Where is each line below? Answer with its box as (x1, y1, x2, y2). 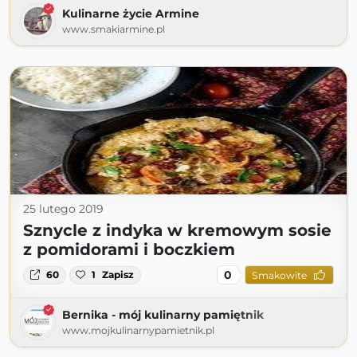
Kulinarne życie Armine (62, 6, 199, 22)
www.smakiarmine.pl (62, 23, 165, 36)
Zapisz (102, 269, 135, 281)
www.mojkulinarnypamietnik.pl (62, 324, 214, 337)
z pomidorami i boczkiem (23, 240, 235, 260)
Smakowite (251, 269, 307, 281)
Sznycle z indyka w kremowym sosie (23, 221, 331, 241)
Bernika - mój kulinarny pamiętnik (62, 308, 264, 323)
